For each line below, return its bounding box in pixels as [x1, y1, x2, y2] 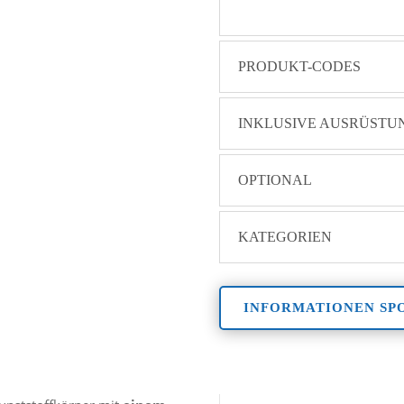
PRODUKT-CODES [238, 58, 362, 74]
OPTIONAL [238, 171, 313, 188]
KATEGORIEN [238, 228, 333, 244]
